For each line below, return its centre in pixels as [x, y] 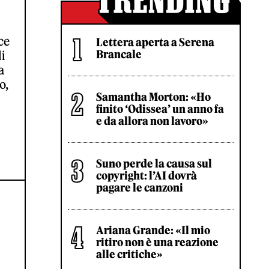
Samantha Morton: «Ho [153, 97]
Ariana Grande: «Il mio [153, 230]
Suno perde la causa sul [154, 164]
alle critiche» [129, 254]
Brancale [119, 54]
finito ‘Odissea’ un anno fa [160, 109]
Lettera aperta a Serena [155, 42]
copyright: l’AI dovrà [147, 176]
